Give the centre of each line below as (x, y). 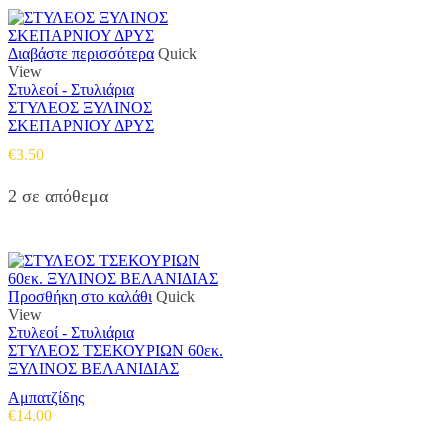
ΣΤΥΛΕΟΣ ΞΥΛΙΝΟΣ (80, 107)
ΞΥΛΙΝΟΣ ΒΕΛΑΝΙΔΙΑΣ (93, 368)
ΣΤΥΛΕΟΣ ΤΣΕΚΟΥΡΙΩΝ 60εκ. (115, 350)
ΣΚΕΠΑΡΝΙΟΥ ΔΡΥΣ (81, 125)
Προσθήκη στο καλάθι (80, 296)
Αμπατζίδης (46, 398)
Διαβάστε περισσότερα (81, 53)
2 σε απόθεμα (58, 195)
